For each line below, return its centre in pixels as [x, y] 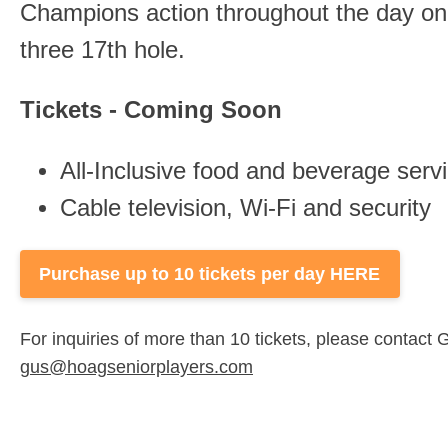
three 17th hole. [102, 49]
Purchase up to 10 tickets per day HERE [210, 274]
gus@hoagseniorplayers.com [136, 367]
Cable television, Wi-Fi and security [245, 207]
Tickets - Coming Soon [151, 110]
